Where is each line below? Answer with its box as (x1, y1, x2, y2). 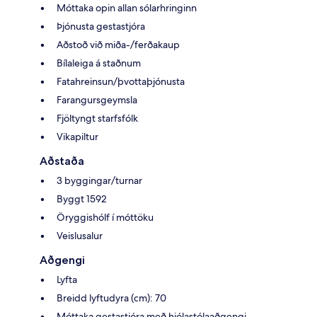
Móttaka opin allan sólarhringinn (57, 1, 197, 15)
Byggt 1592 (57, 192, 107, 206)
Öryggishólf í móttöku (57, 211, 154, 224)
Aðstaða (40, 154, 84, 168)
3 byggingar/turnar (57, 174, 142, 188)
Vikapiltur (57, 130, 98, 144)
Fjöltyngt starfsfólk (57, 112, 138, 125)
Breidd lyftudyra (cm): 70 (57, 292, 166, 305)
